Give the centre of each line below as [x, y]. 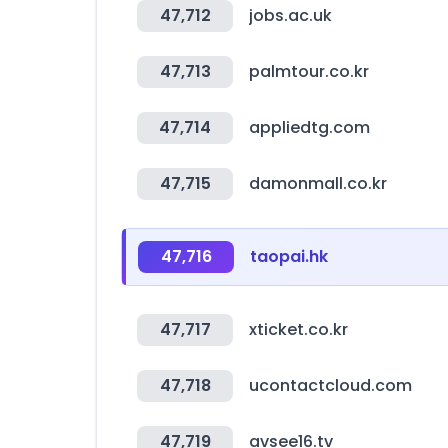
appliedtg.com [309, 127]
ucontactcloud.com [330, 385]
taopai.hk [289, 256]
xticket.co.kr [298, 329]
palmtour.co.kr [309, 71]
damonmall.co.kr [318, 183]
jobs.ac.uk [290, 15]
